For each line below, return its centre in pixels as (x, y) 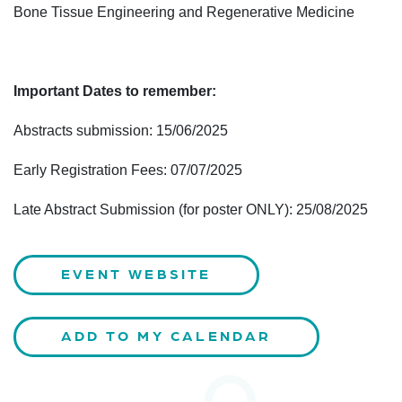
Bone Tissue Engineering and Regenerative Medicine (184, 12)
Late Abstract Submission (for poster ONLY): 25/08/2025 (191, 210)
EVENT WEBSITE (136, 273)
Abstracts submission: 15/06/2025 (121, 131)
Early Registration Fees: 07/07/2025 (128, 170)
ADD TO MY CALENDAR (166, 335)
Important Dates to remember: (115, 91)
